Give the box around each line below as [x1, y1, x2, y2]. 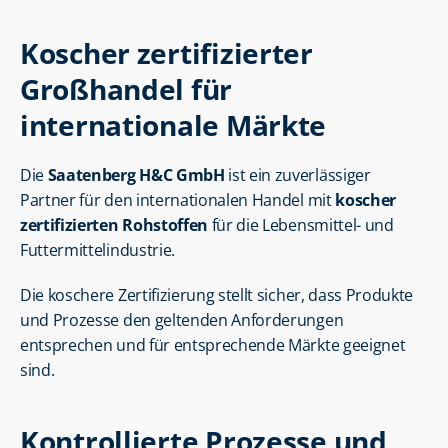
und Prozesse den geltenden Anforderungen [20, 309, 344, 331]
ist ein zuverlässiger [224, 164, 371, 186]
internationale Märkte [20, 106, 327, 144]
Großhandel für [20, 70, 233, 108]
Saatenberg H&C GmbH [47, 164, 225, 186]
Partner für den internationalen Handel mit [20, 189, 336, 211]
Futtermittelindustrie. [20, 239, 175, 261]
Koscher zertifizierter [20, 34, 313, 72]
